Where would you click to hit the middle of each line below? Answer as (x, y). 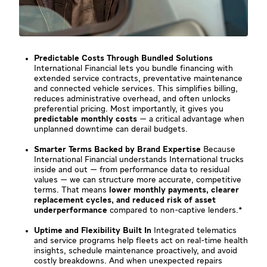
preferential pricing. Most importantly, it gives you (129, 109)
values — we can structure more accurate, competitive (138, 180)
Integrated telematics (194, 230)
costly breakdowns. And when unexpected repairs (128, 261)
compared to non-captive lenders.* (175, 210)
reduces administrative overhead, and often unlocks (132, 99)
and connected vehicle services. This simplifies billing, (136, 89)
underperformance (71, 210)
